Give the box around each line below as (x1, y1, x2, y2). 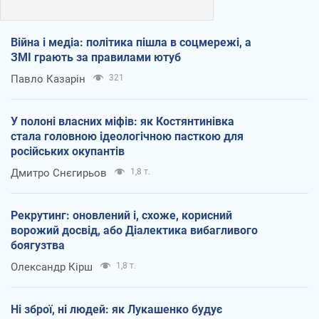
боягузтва (11, 239, 65, 253)
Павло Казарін (11, 73, 85, 86)
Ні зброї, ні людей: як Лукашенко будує (11, 303, 222, 317)
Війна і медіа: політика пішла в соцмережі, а (11, 36, 251, 50)
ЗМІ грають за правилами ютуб (11, 51, 181, 65)
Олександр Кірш (11, 261, 93, 274)
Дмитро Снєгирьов (11, 167, 107, 180)
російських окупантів (11, 145, 125, 159)
